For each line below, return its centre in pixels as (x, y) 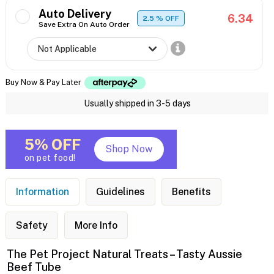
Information (42, 192)
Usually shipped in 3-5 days (137, 104)
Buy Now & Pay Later (44, 82)
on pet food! (50, 158)
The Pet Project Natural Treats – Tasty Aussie (125, 254)
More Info (96, 226)
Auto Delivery (75, 14)
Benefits (191, 192)
